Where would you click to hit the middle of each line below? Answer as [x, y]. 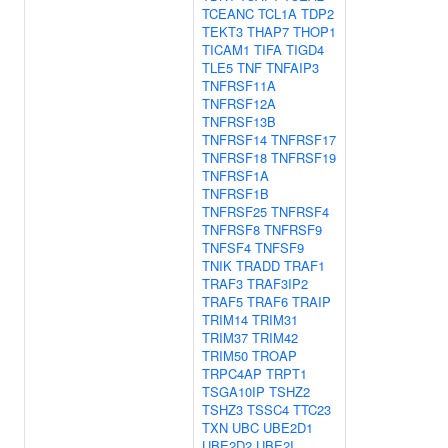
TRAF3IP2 [277, 283]
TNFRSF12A [239, 103]
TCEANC [228, 13]
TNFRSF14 [234, 139]
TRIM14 [225, 319]
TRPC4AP [232, 373]
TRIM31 [275, 319]
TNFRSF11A [239, 85]
